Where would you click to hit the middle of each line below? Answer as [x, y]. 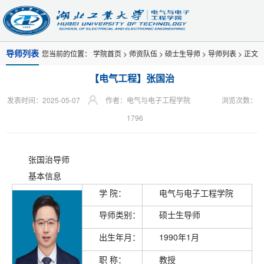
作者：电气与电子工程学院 [149, 100]
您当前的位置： [67, 53]
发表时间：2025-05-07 [44, 100]
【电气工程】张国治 [132, 78]
